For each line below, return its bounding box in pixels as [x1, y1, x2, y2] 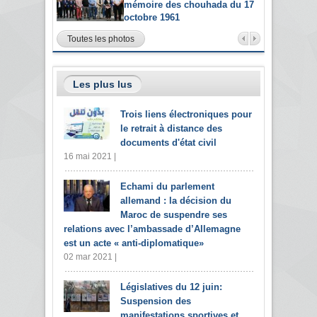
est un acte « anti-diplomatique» [64, 237, 204, 248]
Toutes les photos [67, 33, 134, 44]
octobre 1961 [124, 11, 180, 23]
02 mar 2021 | [64, 251, 117, 262]
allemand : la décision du [120, 195, 231, 206]
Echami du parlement [120, 180, 214, 192]
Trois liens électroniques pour [120, 108, 252, 120]
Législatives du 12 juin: [120, 281, 222, 292]
